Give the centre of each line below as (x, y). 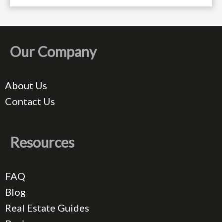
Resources (42, 142)
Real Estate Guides (47, 208)
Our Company (53, 52)
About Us (26, 85)
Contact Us (30, 101)
